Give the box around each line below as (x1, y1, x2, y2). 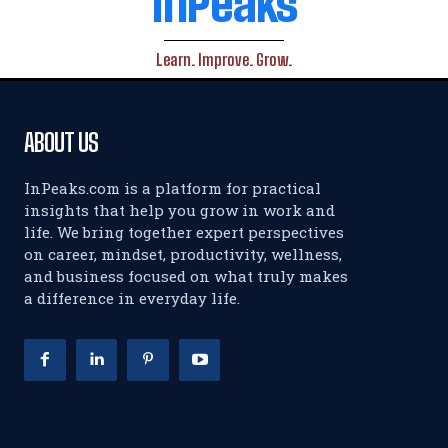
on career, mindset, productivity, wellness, (24, 244, 342, 264)
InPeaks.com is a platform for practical (24, 178, 321, 198)
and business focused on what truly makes (24, 266, 348, 286)
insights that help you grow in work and (24, 200, 335, 220)
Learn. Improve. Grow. (156, 50, 292, 69)
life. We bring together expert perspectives (24, 222, 344, 242)
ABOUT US (24, 128, 98, 157)
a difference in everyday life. (24, 288, 240, 308)
